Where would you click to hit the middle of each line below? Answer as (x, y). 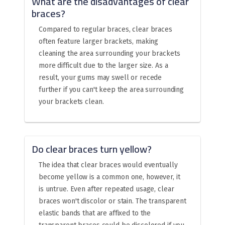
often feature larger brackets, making (99, 42)
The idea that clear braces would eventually (108, 165)
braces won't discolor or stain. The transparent (113, 201)
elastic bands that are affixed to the (95, 213)
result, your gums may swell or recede (100, 78)
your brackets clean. (71, 102)
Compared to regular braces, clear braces (105, 30)
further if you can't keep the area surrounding (111, 90)
